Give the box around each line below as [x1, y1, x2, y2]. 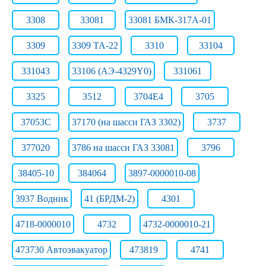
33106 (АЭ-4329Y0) [72, 66, 151, 76]
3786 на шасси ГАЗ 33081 [72, 142, 175, 153]
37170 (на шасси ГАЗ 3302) [72, 117, 180, 127]
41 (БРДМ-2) [84, 194, 135, 204]
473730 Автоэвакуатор [15, 245, 107, 255]
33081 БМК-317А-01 [128, 15, 211, 25]
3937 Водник [15, 194, 68, 204]
